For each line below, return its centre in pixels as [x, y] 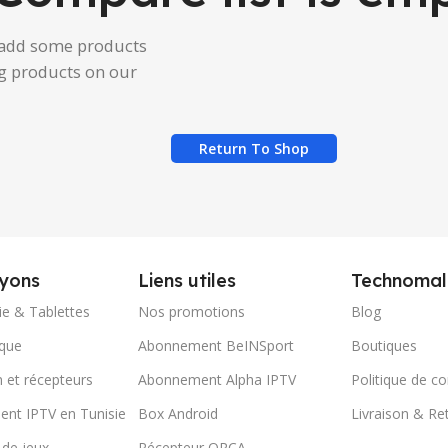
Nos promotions [192, 312]
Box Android [178, 414]
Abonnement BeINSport [216, 346]
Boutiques [383, 346]
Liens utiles [187, 281]
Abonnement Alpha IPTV [217, 380]
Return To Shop [254, 149]
